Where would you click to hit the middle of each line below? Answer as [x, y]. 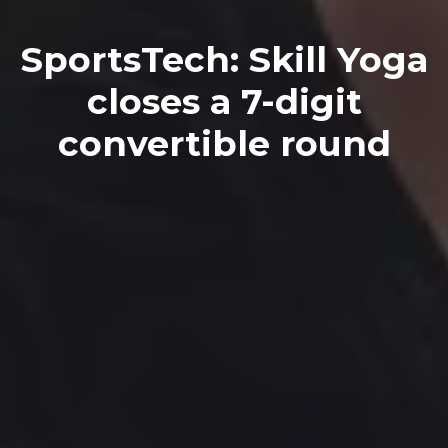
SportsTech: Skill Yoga [224, 59]
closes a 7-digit [224, 101]
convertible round [224, 143]
